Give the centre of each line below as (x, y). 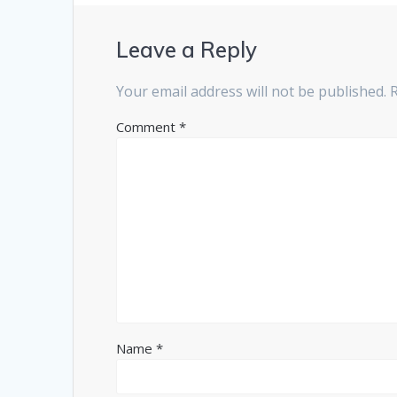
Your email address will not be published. (252, 92)
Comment (148, 127)
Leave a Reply (187, 50)
